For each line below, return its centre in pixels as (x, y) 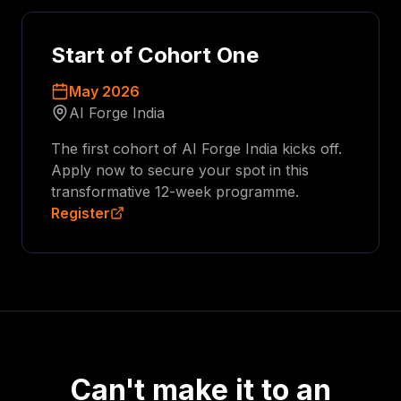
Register (81, 213)
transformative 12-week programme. (175, 192)
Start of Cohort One (155, 55)
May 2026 (104, 91)
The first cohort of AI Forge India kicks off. (196, 149)
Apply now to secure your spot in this (180, 170)
